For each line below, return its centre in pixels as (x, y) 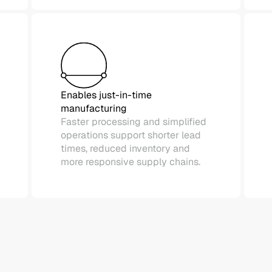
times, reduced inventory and (125, 148)
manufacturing (94, 108)
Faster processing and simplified (134, 122)
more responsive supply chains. (131, 162)
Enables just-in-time (106, 95)
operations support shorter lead (131, 135)
